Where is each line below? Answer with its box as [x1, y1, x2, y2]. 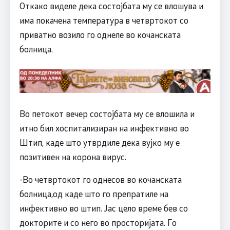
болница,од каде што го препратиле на [19, 188, 168, 200]
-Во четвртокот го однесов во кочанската [19, 174, 182, 185]
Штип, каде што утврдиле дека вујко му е [19, 137, 180, 148]
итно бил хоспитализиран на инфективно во [19, 122, 189, 134]
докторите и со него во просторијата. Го [19, 217, 177, 228]
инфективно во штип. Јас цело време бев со [19, 202, 188, 214]
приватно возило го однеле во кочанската [19, 29, 181, 41]
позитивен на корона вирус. [19, 151, 126, 163]
